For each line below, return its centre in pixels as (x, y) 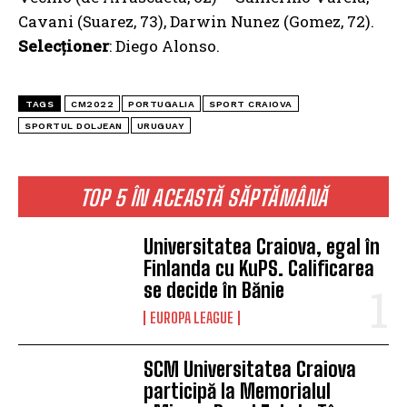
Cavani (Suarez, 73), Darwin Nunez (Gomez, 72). (196, 21)
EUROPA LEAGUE (192, 317)
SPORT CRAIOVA (251, 104)
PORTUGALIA (161, 104)
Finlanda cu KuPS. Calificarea (259, 268)
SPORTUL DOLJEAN (74, 125)
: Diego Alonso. (164, 45)
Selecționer (64, 45)
